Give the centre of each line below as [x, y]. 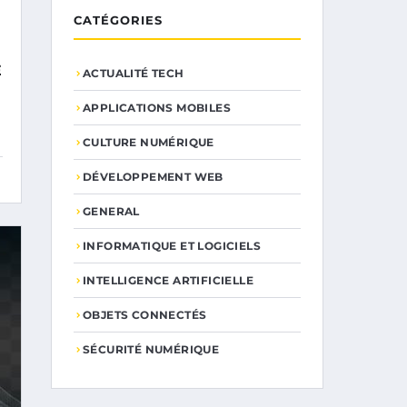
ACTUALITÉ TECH [134, 73]
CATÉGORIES [118, 20]
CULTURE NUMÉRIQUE [149, 142]
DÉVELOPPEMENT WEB [153, 177]
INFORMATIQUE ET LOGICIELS [172, 246]
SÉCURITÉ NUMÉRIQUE [151, 349]
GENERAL [111, 211]
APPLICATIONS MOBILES [157, 108]
